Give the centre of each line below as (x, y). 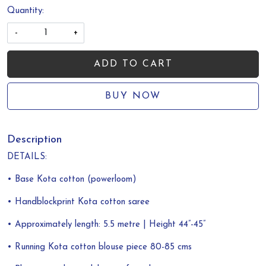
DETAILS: (27, 157)
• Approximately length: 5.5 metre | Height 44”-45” (106, 225)
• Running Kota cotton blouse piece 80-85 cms (101, 248)
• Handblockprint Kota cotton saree (78, 202)
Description (34, 140)
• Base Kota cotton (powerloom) (72, 180)
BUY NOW (133, 96)
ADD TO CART (133, 64)
